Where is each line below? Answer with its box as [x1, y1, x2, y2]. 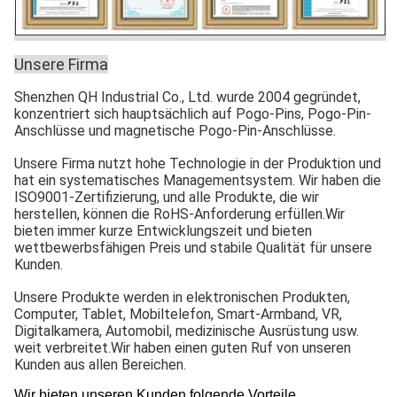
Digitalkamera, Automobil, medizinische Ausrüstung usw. [14, 322, 359, 339]
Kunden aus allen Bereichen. [14, 355, 186, 373]
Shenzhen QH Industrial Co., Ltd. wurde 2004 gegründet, [14, 88, 361, 105]
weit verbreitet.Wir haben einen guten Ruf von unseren [14, 339, 351, 356]
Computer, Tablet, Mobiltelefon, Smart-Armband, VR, [14, 305, 342, 323]
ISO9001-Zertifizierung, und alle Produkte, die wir [14, 188, 319, 206]
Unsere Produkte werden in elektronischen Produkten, [14, 288, 350, 306]
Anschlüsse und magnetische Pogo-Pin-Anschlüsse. [14, 121, 336, 139]
